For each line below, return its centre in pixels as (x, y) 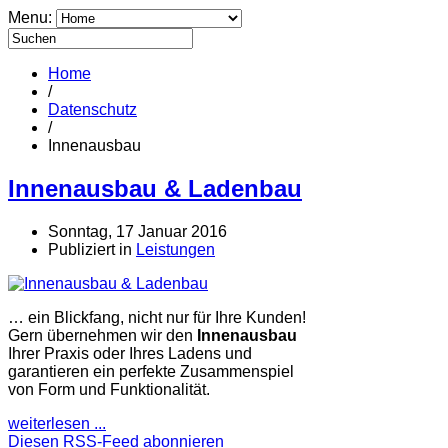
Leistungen (175, 249)
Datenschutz (92, 109)
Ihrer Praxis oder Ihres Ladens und (130, 353)
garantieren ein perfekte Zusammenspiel (151, 371)
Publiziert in (90, 249)
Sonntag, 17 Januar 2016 (137, 231)
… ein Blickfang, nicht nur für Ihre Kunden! (157, 317)
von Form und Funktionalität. (109, 389)
